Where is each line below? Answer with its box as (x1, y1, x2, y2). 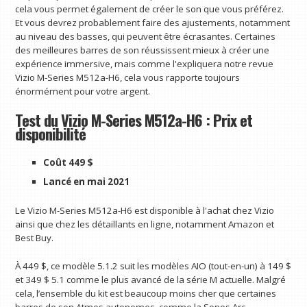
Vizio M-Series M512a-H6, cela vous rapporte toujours (15, 71, 241, 84)
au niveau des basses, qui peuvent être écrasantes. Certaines (15, 29, 276, 42)
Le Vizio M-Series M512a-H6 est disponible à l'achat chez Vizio (15, 204, 275, 217)
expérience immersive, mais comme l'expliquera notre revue (15, 57, 274, 70)
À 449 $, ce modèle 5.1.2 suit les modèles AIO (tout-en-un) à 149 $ (15, 260, 292, 273)
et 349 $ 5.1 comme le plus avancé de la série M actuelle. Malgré (15, 273, 286, 286)
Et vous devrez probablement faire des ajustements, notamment (15, 16, 291, 29)
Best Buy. (15, 231, 54, 244)
